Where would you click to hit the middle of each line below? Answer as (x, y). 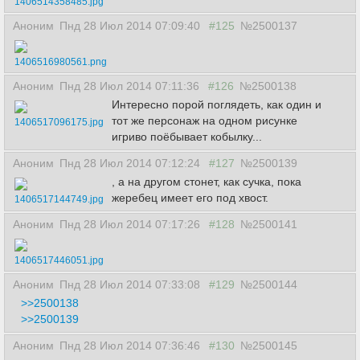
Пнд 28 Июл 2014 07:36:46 (131, 346)
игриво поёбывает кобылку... (187, 137)
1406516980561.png (61, 62)
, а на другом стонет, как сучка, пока (207, 182)
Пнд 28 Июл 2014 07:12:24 (131, 163)
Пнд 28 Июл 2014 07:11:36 (131, 86)
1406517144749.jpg (59, 199)
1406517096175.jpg (59, 122)
